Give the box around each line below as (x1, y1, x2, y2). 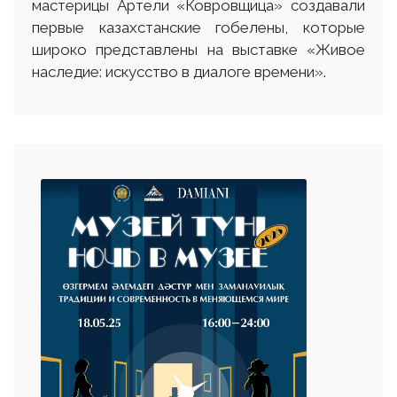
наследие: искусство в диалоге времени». (32, 63, 326, 81)
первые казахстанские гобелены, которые (32, 19, 365, 36)
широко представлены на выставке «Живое (32, 41, 365, 58)
